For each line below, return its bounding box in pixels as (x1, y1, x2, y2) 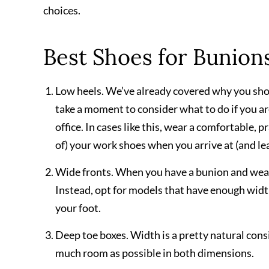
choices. (43, 4, 80, 17)
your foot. (55, 201, 101, 214)
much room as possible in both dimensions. (55, 246, 254, 259)
